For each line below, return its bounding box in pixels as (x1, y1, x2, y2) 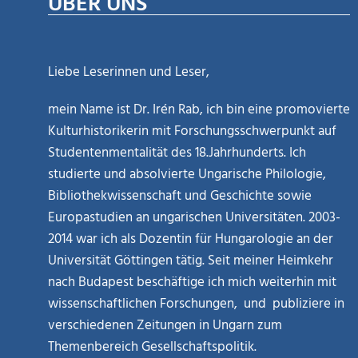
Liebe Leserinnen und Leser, (48, 62, 209, 84)
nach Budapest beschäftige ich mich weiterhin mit (48, 272, 336, 294)
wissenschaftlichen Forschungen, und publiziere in (48, 293, 344, 316)
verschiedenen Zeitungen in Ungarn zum (48, 315, 282, 337)
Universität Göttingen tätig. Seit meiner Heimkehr (48, 250, 333, 272)
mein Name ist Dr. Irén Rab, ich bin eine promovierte (48, 99, 350, 121)
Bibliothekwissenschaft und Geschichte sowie (48, 185, 312, 208)
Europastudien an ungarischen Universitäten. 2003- (48, 207, 340, 229)
